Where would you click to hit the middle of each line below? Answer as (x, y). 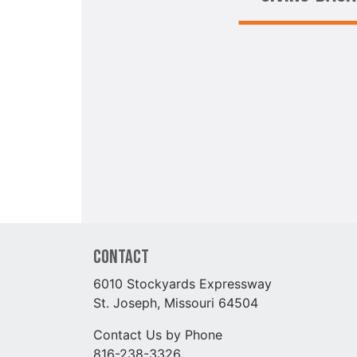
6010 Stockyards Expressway (182, 283)
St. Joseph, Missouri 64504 (176, 302)
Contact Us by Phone (158, 334)
